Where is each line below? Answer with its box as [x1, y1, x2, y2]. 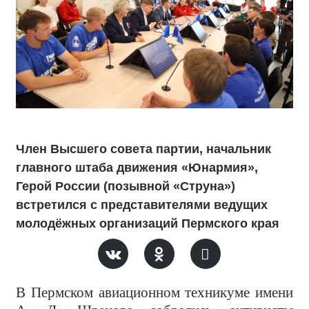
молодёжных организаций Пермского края [16, 217, 279, 231]
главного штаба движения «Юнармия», [16, 161, 258, 175]
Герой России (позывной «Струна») [16, 179, 235, 194]
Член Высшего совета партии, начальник [16, 142, 271, 157]
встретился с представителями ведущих [16, 198, 268, 212]
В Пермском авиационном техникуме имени [16, 284, 293, 301]
